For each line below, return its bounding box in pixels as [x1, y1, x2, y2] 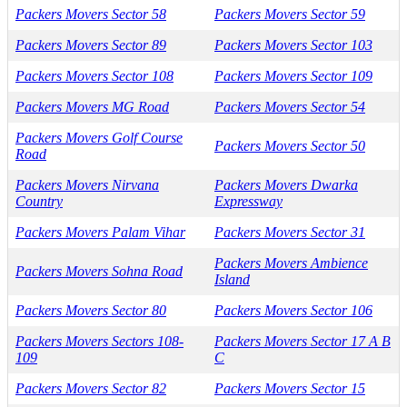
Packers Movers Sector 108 [15, 67, 174, 84]
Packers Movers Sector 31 [214, 223, 365, 240]
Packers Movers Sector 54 [214, 98, 365, 114]
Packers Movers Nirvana [15, 176, 159, 193]
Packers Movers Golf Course [15, 129, 183, 145]
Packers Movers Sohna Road [15, 263, 183, 279]
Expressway [214, 193, 283, 209]
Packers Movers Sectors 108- [15, 333, 184, 349]
